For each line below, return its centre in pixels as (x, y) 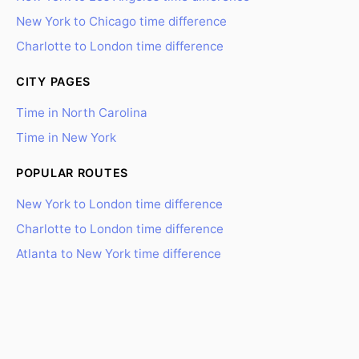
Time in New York (66, 137)
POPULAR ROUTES (73, 173)
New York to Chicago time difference (121, 21)
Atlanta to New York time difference (119, 254)
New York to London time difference (119, 204)
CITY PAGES (54, 81)
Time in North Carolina (82, 113)
